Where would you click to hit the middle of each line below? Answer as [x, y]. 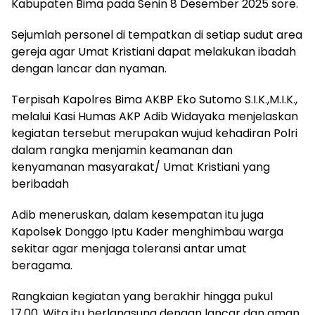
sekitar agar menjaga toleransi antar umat [129, 248]
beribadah [40, 184]
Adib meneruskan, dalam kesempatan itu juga [137, 214]
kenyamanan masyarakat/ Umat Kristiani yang [141, 167]
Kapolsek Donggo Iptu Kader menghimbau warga [147, 231]
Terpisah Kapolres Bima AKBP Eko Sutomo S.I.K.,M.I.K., [154, 99]
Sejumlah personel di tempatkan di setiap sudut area [157, 34]
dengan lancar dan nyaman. [89, 68]
